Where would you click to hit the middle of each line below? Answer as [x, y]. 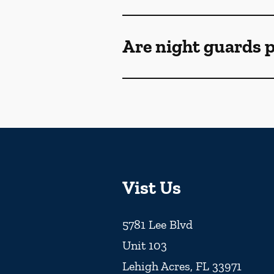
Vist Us [152, 188]
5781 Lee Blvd [157, 224]
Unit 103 [145, 245]
